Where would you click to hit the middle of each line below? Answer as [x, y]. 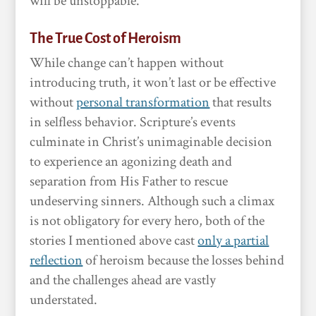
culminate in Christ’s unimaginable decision [151, 142]
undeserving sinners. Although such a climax [152, 201]
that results [241, 102]
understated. [64, 300]
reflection [56, 260]
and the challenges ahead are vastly [123, 280]
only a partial [233, 241]
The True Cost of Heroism [106, 38]
